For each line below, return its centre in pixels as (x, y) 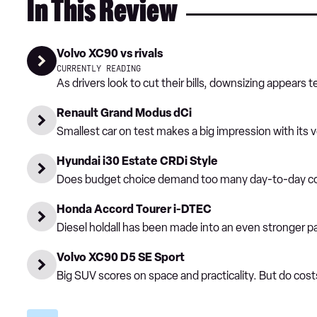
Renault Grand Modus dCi (124, 113)
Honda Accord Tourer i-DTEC (134, 209)
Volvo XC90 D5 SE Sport (121, 258)
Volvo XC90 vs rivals (110, 54)
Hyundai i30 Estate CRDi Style (137, 161)
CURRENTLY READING (99, 69)
